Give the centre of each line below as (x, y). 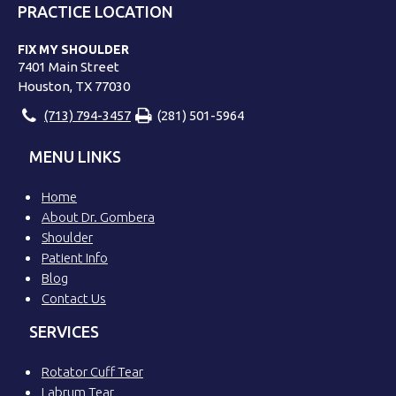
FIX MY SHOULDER (73, 49)
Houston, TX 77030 (74, 86)
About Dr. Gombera (98, 217)
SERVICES (64, 331)
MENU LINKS (75, 156)
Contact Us (74, 298)
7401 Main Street (69, 67)
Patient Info (75, 258)
